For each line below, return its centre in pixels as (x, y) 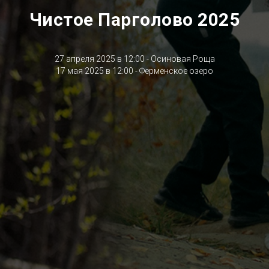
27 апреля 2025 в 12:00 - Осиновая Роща (134, 59)
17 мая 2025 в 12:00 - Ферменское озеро (134, 71)
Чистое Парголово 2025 (134, 19)
